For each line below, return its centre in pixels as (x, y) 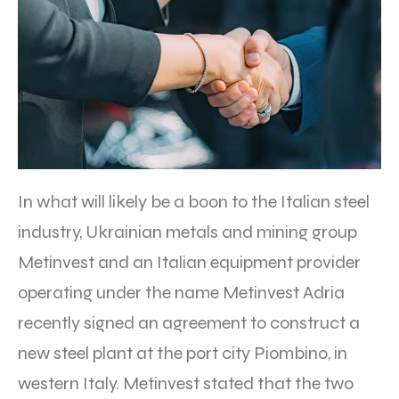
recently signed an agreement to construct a (189, 322)
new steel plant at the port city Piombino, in (183, 353)
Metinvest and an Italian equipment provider (189, 262)
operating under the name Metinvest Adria (181, 292)
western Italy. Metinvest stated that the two (186, 383)
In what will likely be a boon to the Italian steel (194, 201)
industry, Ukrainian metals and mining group (187, 232)
